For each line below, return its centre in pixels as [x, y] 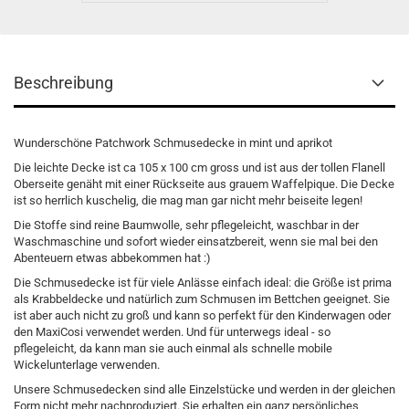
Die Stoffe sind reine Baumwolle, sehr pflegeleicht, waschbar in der [186, 225]
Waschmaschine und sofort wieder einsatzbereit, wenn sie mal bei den [196, 241]
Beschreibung [63, 83]
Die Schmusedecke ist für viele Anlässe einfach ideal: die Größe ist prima [203, 283]
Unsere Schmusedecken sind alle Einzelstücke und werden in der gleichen [204, 389]
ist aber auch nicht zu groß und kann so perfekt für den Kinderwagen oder [202, 315]
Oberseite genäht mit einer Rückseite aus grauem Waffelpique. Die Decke [204, 184]
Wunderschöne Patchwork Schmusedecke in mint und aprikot [173, 143]
